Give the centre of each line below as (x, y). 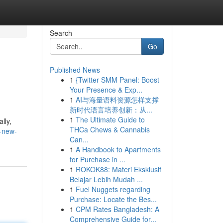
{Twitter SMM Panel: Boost (117, 80)
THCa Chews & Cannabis (110, 129)
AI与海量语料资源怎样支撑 (117, 100)
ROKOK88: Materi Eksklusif (118, 169)
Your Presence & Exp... (106, 90)
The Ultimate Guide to (110, 119)
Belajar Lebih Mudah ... (106, 179)
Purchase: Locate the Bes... (113, 199)
